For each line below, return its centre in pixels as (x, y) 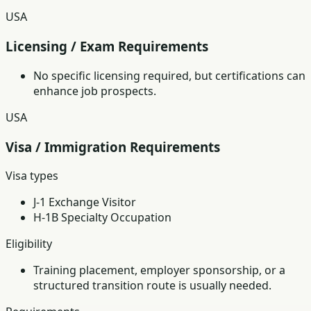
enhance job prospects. (95, 91)
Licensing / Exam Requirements (107, 47)
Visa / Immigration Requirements (113, 146)
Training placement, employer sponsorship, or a (159, 270)
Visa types (32, 176)
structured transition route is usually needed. (152, 286)
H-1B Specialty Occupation (102, 218)
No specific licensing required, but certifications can (169, 75)
